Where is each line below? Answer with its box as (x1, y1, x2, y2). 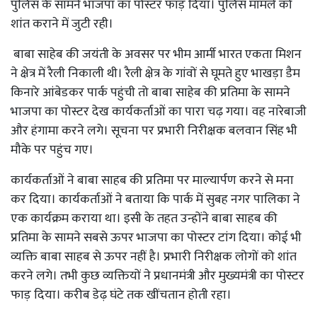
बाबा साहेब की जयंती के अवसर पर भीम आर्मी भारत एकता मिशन (11, 44, 301, 65)
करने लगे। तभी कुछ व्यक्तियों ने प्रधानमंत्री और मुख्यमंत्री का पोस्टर (11, 265, 304, 287)
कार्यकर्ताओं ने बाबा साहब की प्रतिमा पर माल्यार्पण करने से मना (11, 170, 294, 191)
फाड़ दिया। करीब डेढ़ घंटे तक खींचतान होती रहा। (11, 284, 234, 306)
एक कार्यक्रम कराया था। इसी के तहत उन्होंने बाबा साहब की (11, 208, 277, 229)
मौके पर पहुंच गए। (11, 139, 96, 161)
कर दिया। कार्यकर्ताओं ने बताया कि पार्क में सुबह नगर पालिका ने (11, 189, 300, 210)
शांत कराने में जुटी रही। (11, 13, 113, 35)
